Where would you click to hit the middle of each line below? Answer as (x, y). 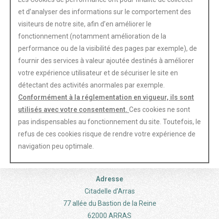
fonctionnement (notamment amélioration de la (92, 36)
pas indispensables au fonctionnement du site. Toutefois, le (109, 121)
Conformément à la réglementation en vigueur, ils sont (106, 97)
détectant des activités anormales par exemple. (91, 85)
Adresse (109, 179)
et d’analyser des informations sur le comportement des (105, 11)
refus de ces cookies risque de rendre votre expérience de (107, 134)
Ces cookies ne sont (160, 109)
